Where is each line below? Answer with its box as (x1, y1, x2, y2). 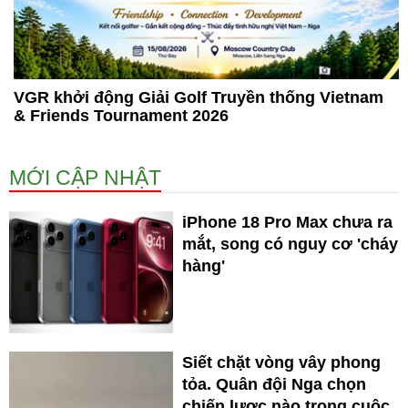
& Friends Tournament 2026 (14, 107, 229, 126)
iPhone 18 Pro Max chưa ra (182, 213, 393, 232)
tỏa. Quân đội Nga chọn (182, 375, 366, 394)
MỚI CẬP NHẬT (9, 166, 161, 190)
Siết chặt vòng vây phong (182, 353, 381, 372)
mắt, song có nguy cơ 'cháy (182, 235, 398, 254)
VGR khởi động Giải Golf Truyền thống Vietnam (14, 88, 383, 107)
